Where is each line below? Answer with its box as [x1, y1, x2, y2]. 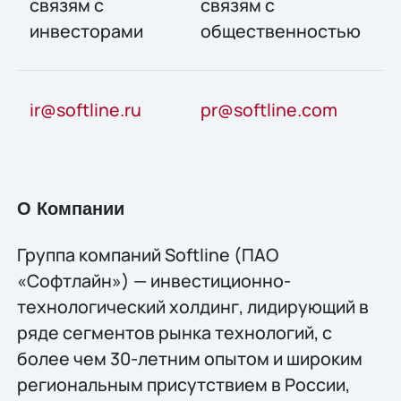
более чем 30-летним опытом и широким [16, 346, 363, 371]
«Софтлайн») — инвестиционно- [16, 269, 291, 294]
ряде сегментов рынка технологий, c [16, 320, 332, 346]
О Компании [16, 198, 124, 218]
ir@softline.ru [29, 98, 141, 123]
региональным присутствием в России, [16, 372, 350, 397]
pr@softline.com [200, 98, 337, 123]
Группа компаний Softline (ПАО [16, 243, 278, 268]
